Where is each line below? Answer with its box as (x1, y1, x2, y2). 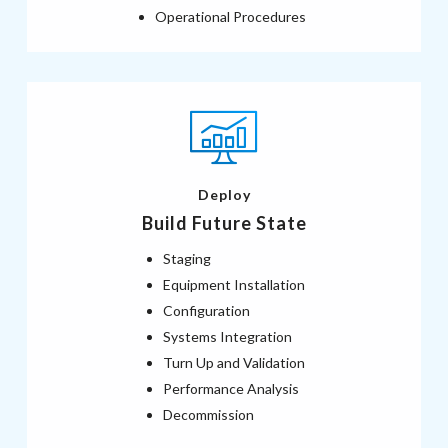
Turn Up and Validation (163, 353, 305, 371)
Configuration (163, 301, 250, 319)
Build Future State (141, 211, 307, 234)
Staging (163, 249, 211, 267)
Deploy (197, 185, 251, 203)
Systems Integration (163, 327, 292, 345)
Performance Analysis (163, 379, 299, 397)
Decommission (163, 405, 254, 423)
